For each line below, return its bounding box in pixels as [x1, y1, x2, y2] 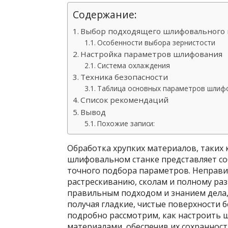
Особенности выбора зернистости [97, 38, 215, 47]
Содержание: [73, 8, 137, 21]
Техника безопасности [80, 72, 168, 82]
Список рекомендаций [80, 95, 169, 105]
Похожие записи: [97, 119, 155, 128]
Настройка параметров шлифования [80, 49, 223, 59]
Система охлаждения [97, 61, 170, 70]
